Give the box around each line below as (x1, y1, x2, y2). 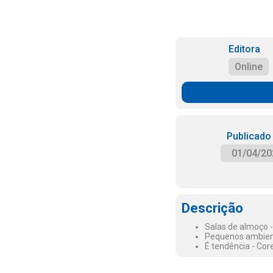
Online (234, 61, 263, 73)
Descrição (182, 200, 243, 216)
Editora (228, 43, 260, 55)
